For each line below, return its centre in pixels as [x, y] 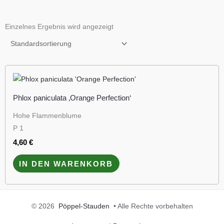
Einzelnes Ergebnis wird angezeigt [59, 26]
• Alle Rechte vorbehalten [151, 206]
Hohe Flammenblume [47, 115]
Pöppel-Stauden [84, 206]
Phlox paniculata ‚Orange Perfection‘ [72, 97]
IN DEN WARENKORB [66, 163]
